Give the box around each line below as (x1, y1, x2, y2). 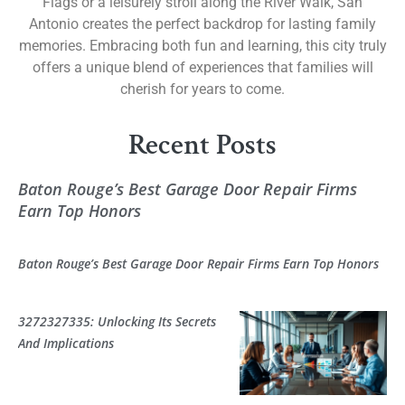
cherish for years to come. (120, 80, 285, 98)
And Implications (18, 334, 114, 353)
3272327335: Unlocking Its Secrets (18, 313, 216, 331)
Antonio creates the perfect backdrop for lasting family (29, 14, 376, 33)
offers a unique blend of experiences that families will (32, 58, 373, 76)
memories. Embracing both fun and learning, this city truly (18, 36, 387, 54)
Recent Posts (128, 127, 277, 165)
